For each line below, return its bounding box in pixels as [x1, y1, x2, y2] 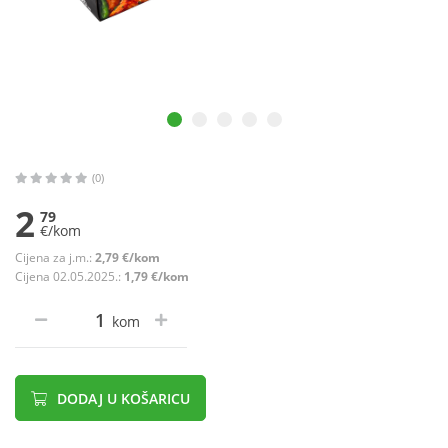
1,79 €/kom [124, 268, 189, 286]
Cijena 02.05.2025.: [15, 268, 124, 286]
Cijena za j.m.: [15, 249, 95, 267]
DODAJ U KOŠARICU [53, 389, 190, 409]
